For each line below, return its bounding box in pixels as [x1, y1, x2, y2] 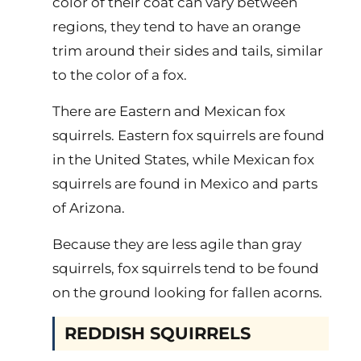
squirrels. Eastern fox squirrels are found [52, 127, 325, 143]
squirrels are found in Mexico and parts [52, 176, 317, 192]
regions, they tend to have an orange [52, 19, 301, 35]
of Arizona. [52, 200, 125, 216]
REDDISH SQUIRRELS [64, 323, 251, 343]
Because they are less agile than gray [52, 236, 301, 252]
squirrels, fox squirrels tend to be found [52, 260, 319, 276]
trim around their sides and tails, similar [52, 43, 323, 59]
